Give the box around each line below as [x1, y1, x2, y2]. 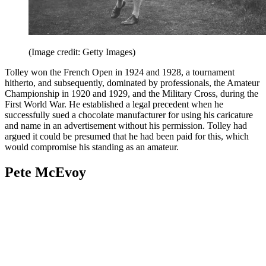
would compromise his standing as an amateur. [5, 141, 179, 152]
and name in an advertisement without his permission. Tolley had [5, 120, 247, 131]
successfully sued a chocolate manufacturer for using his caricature [5, 109, 253, 120]
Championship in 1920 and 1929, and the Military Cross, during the [5, 88, 258, 99]
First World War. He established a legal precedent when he [5, 99, 223, 109]
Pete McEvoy [5, 164, 86, 180]
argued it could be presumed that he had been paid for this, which [5, 131, 249, 141]
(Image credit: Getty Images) [28, 46, 135, 57]
